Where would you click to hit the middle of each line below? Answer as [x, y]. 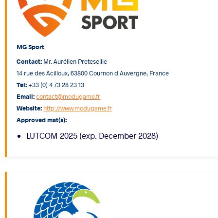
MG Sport [31, 46]
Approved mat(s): [42, 119]
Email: [26, 96]
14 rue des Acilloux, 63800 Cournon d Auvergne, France [93, 73]
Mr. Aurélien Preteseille [75, 61]
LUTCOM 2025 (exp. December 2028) [92, 135]
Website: [29, 108]
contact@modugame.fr [68, 96]
